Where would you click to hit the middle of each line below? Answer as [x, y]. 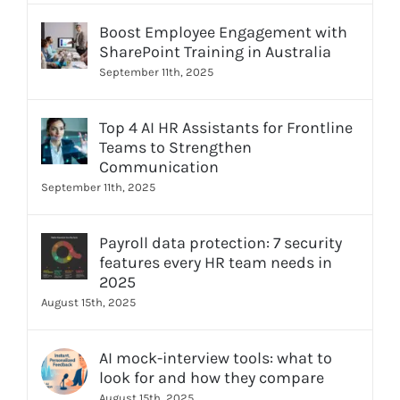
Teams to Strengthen [175, 148]
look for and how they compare [212, 378]
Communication [159, 167]
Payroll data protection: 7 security [221, 243]
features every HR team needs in [216, 263]
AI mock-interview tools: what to [216, 358]
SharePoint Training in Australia [215, 52]
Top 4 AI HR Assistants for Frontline [226, 128]
